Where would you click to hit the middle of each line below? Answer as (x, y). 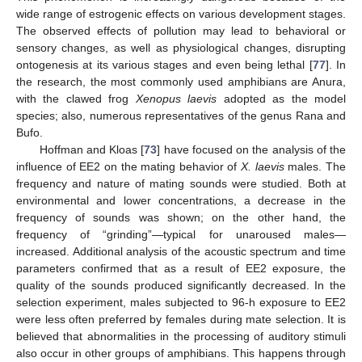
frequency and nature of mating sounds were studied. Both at (181, 183)
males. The (315, 166)
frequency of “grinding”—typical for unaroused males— (181, 234)
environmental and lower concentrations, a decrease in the (181, 200)
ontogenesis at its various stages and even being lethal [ (164, 64)
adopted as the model (282, 98)
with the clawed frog (76, 98)
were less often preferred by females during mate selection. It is (181, 319)
